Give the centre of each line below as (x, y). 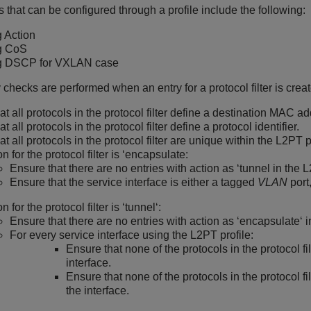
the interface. (97, 291)
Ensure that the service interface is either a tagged (133, 183)
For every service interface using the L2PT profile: (131, 235)
